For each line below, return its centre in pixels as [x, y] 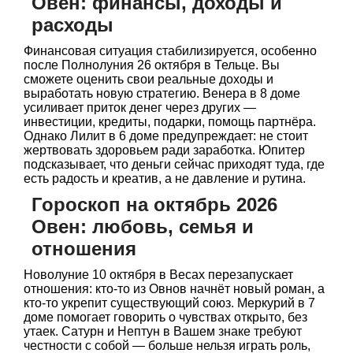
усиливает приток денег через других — [140, 108]
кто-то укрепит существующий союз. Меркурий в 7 [169, 303]
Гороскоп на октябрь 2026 [154, 205]
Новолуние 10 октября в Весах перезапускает [158, 275]
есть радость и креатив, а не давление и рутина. [165, 179]
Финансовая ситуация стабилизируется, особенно [170, 51]
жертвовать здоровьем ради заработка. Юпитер [164, 150]
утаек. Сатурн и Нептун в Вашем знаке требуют [163, 332]
